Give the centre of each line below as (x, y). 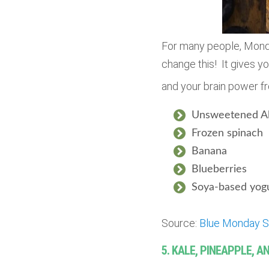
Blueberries (219, 170)
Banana (209, 152)
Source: (180, 223)
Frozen (207, 134)
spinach (243, 134)
